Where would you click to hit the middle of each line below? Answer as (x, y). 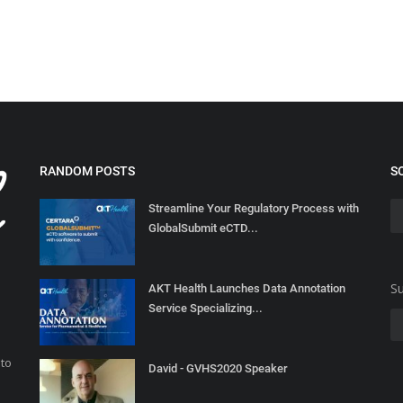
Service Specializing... (206, 309)
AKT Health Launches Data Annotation (247, 289)
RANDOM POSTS (87, 171)
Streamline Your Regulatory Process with (254, 209)
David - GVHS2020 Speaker (218, 369)
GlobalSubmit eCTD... (203, 228)
